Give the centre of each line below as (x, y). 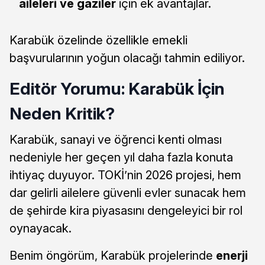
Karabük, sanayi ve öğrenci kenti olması (116, 139)
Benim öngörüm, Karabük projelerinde (113, 255)
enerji (232, 255)
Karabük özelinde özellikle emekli (98, 40)
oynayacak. (41, 228)
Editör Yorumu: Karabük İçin (117, 88)
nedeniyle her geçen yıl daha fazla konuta (121, 157)
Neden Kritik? (62, 113)
